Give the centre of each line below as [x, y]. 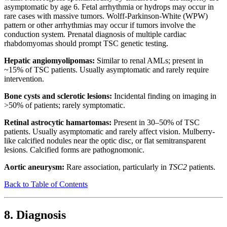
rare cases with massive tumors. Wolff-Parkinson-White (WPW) [106, 16]
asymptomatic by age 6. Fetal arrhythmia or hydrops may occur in [109, 7]
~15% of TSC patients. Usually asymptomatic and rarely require [106, 70]
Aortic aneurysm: [34, 167]
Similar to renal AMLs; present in [149, 61]
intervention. [24, 79]
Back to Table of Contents [46, 184]
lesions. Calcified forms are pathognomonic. [74, 150]
